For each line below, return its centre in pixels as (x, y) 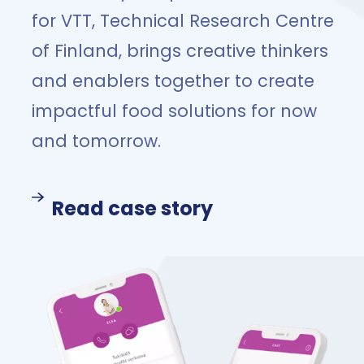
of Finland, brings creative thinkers (180, 51)
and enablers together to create (173, 81)
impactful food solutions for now (174, 111)
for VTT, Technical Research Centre (183, 21)
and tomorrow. (96, 141)
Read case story (132, 208)
